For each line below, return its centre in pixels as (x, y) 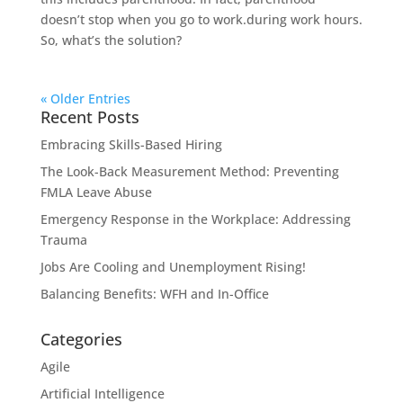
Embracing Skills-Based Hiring (131, 144)
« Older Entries (85, 98)
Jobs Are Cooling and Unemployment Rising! (173, 266)
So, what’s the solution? (111, 40)
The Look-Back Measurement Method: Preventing (189, 171)
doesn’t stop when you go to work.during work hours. (201, 19)
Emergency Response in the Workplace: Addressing (195, 219)
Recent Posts (90, 116)
